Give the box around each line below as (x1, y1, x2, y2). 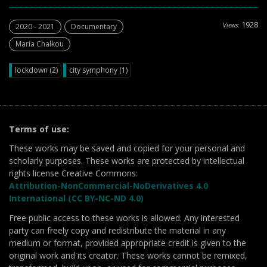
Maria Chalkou (15, 39, 64, 49)
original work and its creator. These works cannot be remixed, (9, 250, 247, 261)
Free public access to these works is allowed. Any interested (9, 212, 240, 223)
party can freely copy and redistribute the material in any (9, 225, 226, 236)
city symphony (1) (69, 65, 128, 75)
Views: (223, 21, 240, 29)
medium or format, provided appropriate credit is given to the (9, 237, 246, 249)
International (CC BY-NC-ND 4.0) (9, 193, 144, 204)
